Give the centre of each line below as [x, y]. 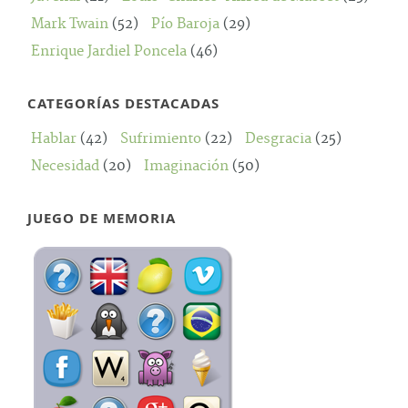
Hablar [54, 139]
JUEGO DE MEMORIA [102, 218]
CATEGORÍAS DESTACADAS [123, 103]
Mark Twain [70, 24]
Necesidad [65, 166]
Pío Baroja [185, 24]
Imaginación [186, 166]
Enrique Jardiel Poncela [109, 51]
